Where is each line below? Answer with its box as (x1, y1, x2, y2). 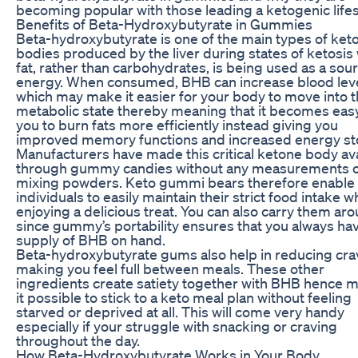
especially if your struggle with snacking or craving (16, 316, 337, 335)
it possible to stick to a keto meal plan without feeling (16, 288, 352, 306)
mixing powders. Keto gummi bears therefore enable (16, 173, 355, 191)
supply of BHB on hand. (16, 230, 165, 249)
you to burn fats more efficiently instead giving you (16, 115, 338, 133)
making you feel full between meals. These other (16, 259, 324, 277)
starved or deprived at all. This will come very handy (16, 302, 344, 320)
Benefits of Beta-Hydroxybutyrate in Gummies (16, 14, 312, 33)
